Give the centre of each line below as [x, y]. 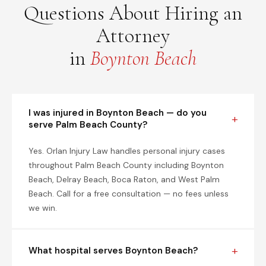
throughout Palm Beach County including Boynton [126, 165]
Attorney [133, 36]
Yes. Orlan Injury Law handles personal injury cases [127, 151]
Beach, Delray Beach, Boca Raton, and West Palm [124, 179]
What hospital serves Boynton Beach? [113, 251]
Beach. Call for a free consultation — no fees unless [129, 194]
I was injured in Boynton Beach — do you [118, 113]
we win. [43, 208]
